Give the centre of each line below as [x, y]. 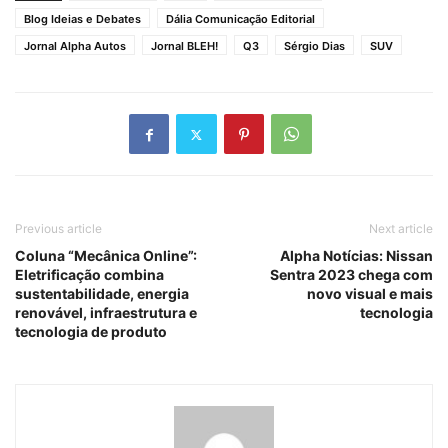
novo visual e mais [370, 294]
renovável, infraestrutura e [106, 313]
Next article [401, 229]
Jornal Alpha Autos [75, 46]
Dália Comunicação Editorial [240, 19]
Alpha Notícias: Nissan [356, 256]
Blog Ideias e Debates [82, 19]
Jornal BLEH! [184, 46]
